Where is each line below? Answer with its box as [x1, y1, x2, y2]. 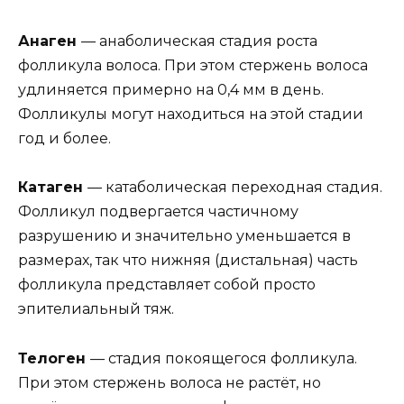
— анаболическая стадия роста [81, 32, 317, 50]
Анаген [18, 32, 81, 50]
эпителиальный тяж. [18, 300, 174, 318]
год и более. [18, 130, 111, 148]
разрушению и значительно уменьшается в [18, 227, 351, 245]
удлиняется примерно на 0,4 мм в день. [18, 81, 324, 99]
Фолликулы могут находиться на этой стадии [18, 106, 363, 124]
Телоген [18, 349, 90, 367]
